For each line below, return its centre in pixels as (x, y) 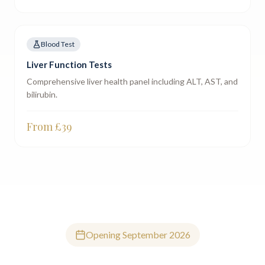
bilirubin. (42, 94)
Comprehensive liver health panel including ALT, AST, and (132, 81)
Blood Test (58, 44)
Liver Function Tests (69, 64)
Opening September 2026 (138, 235)
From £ (44, 127)
